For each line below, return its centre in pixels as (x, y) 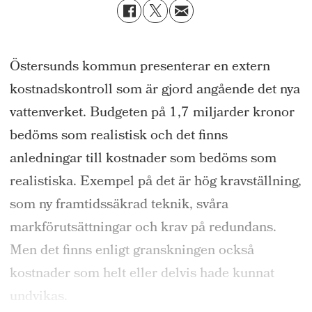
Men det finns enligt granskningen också (132, 251)
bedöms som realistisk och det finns (118, 136)
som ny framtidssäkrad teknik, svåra (119, 205)
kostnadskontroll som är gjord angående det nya (155, 90)
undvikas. (40, 297)
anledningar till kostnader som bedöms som (143, 159)
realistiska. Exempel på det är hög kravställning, (155, 182)
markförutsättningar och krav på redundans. (143, 228)
